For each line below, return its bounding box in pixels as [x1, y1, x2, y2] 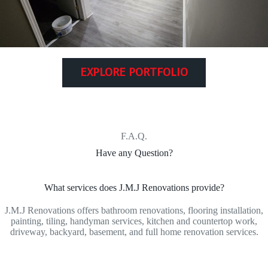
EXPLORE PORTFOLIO [80, 65, 188, 80]
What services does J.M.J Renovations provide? [44, 182, 224, 193]
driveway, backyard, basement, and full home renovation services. [10, 227, 258, 237]
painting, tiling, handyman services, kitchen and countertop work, [11, 216, 257, 227]
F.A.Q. [121, 131, 147, 142]
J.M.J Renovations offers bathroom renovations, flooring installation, [5, 205, 263, 216]
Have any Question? [95, 148, 173, 159]
